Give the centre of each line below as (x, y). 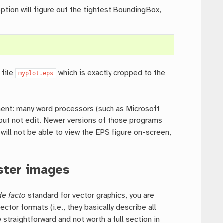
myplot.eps (36, 73)
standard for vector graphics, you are (90, 196)
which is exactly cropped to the (111, 73)
